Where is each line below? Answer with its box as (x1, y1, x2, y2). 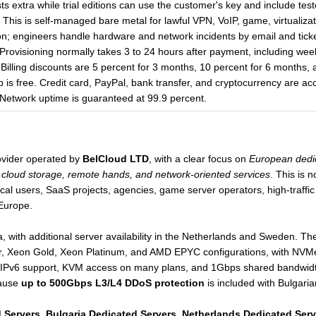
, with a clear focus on (148, 153, 249, 164)
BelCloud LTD (82, 153, 149, 164)
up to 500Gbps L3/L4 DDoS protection (20, 277, 205, 288)
